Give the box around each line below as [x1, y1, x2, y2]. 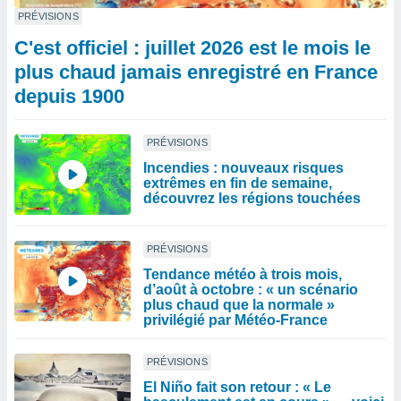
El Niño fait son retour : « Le [143, 380, 331, 395]
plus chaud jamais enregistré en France [14, 61, 378, 83]
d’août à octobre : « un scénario [143, 282, 358, 297]
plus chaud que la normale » [143, 297, 335, 312]
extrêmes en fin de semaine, [143, 175, 332, 191]
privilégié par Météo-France [143, 312, 328, 328]
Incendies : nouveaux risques [143, 160, 344, 175]
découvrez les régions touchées [143, 191, 361, 206]
